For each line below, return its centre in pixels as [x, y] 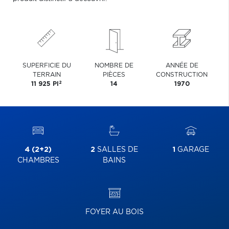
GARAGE [192, 150]
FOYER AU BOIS [114, 212]
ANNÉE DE [182, 65]
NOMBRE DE [114, 65]
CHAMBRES [38, 161]
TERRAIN [47, 75]
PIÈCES [114, 75]
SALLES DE [117, 150]
